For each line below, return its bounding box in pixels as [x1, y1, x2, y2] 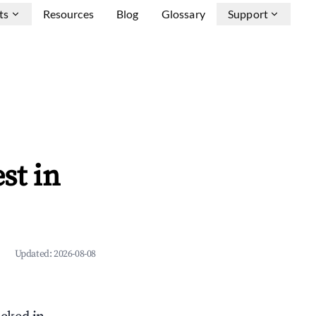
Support [227, 7, 268, 20]
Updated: [14, 248, 54, 260]
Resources [42, 7, 94, 20]
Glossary [161, 7, 205, 20]
